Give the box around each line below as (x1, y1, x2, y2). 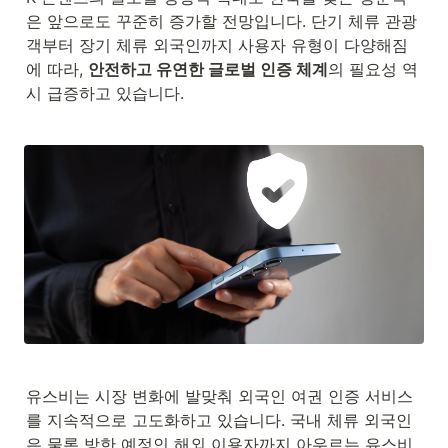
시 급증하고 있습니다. (26, 82, 184, 103)
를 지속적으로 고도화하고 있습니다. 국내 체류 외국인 (26, 409, 412, 430)
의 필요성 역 (328, 58, 418, 79)
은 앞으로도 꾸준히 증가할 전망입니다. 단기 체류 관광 (26, 10, 417, 31)
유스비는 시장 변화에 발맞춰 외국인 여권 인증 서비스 (26, 385, 413, 406)
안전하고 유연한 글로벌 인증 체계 (88, 58, 328, 79)
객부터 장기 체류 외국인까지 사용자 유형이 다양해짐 (26, 34, 408, 55)
